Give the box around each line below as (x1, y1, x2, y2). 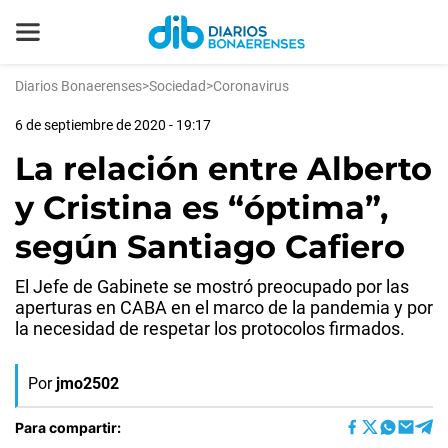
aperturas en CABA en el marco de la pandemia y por (15, 297, 433, 318)
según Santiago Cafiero (15, 227, 405, 266)
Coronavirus (213, 78, 289, 94)
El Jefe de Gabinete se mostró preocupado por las (15, 276, 409, 297)
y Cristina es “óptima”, (15, 188, 388, 227)
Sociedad (149, 78, 206, 94)
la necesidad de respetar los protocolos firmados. (15, 318, 405, 339)
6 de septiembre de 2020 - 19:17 (15, 117, 211, 133)
